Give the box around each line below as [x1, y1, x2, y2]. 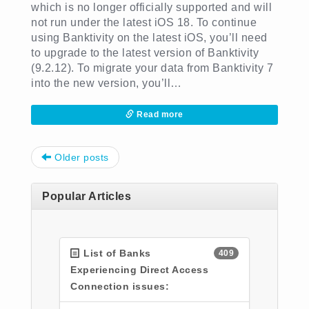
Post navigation [154, 148, 227, 159]
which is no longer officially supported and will [31, 1, 272, 13]
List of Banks [80, 248, 151, 259]
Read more [134, 110, 183, 119]
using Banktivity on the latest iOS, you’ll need [31, 32, 268, 43]
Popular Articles [42, 190, 131, 202]
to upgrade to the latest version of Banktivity [31, 47, 259, 59]
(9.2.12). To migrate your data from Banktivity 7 [31, 62, 273, 74]
